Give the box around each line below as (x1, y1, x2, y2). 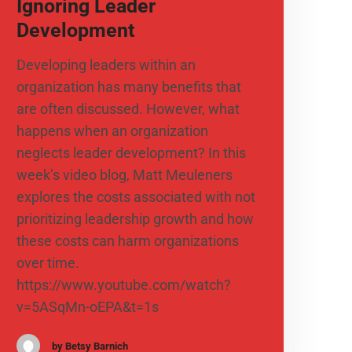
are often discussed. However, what (16, 101, 240, 118)
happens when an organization (16, 123, 208, 140)
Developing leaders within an (16, 57, 196, 74)
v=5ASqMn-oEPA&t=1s (16, 299, 159, 316)
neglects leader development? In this (16, 145, 246, 162)
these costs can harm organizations (16, 233, 239, 250)
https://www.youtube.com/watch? (16, 277, 231, 294)
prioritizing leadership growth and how (16, 211, 254, 228)
